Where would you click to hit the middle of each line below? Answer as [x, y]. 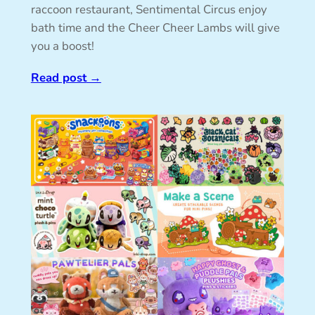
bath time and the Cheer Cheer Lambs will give [155, 27]
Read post [58, 77]
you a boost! [62, 46]
